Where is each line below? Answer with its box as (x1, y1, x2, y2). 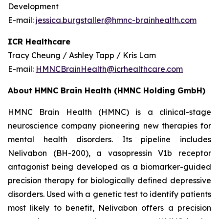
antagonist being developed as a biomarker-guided (8, 162, 211, 172)
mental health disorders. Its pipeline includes (8, 134, 211, 144)
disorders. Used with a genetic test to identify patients (8, 189, 211, 199)
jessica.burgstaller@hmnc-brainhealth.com (36, 15, 197, 25)
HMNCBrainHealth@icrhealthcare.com (36, 64, 183, 74)
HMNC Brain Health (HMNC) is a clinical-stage (8, 107, 211, 117)
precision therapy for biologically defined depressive (8, 175, 211, 185)
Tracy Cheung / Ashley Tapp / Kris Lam (8, 50, 156, 60)
